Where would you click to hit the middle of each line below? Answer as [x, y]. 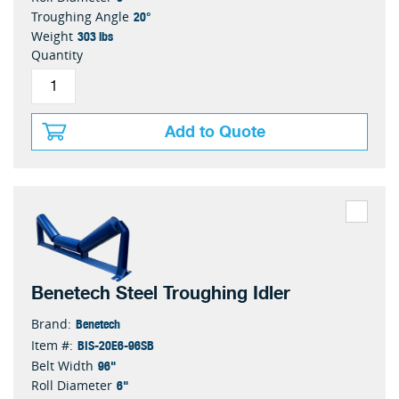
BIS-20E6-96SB [116, 345]
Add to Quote [215, 132]
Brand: [51, 324]
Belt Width [62, 366]
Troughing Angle [80, 17]
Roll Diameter [72, 386]
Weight [52, 37]
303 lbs [95, 36]
